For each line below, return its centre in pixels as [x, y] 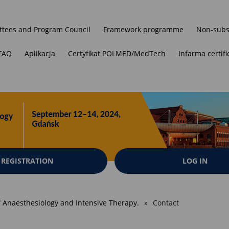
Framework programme [143, 29]
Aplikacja [40, 53]
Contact [165, 203]
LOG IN [195, 161]
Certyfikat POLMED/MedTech [117, 53]
